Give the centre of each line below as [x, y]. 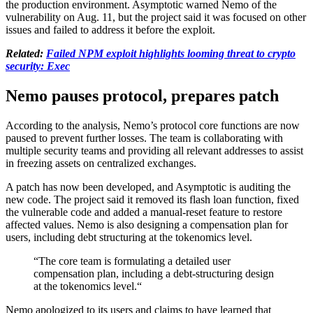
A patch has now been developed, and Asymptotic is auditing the [148, 187]
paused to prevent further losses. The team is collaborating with [144, 138]
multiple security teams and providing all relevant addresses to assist [154, 150]
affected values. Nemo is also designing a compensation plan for [147, 224]
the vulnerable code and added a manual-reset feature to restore [144, 212]
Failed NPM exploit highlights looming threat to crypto [171, 53]
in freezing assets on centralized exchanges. [101, 163]
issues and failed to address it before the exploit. [110, 29]
